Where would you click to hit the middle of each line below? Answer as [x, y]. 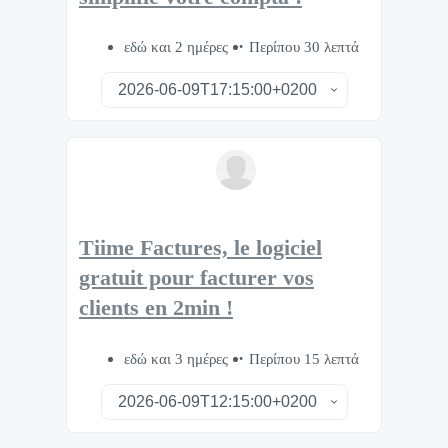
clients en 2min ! [156, 308]
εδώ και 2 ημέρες [177, 47]
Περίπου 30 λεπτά [303, 47]
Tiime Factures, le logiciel [200, 248]
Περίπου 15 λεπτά [303, 358]
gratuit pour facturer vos [196, 278]
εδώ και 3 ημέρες [177, 358]
